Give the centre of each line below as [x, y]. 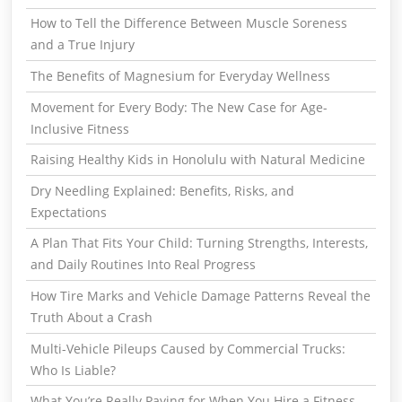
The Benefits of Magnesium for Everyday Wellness [180, 76]
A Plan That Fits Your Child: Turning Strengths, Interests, [199, 243]
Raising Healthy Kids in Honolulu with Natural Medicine [197, 160]
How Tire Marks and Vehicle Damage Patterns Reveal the [200, 296]
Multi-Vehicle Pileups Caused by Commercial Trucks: [188, 348]
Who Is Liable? [73, 370]
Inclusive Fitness [79, 128]
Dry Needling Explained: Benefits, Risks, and [162, 190]
